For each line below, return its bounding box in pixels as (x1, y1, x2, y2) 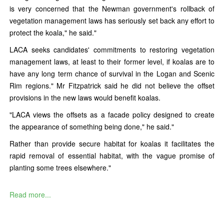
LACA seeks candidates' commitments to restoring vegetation (9, 44, 214, 54)
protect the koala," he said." (9, 27, 96, 37)
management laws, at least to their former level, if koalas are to (9, 56, 214, 66)
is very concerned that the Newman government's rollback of (9, 3, 214, 13)
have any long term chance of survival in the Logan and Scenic (9, 68, 214, 78)
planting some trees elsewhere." (9, 162, 111, 172)
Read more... (9, 189, 51, 199)
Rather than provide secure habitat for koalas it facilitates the (9, 138, 214, 148)
